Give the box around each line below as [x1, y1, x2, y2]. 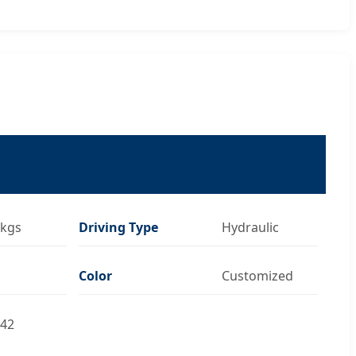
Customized [222, 266, 294, 284]
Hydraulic [222, 218, 280, 236]
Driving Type [79, 218, 159, 236]
